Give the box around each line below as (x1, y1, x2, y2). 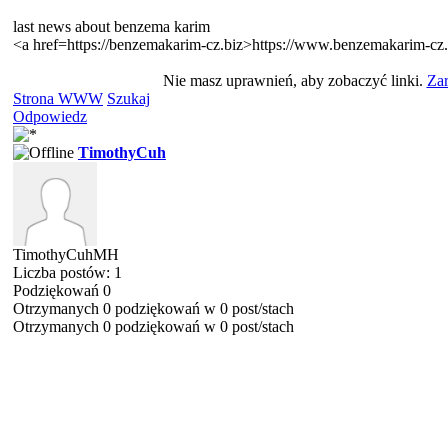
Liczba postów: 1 (13, 264, 122, 281)
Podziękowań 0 (13, 282, 111, 299)
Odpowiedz (13, 108, 87, 125)
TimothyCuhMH (13, 246, 119, 263)
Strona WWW (13, 90, 103, 107)
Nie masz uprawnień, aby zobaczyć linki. (162, 72, 427, 89)
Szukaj (107, 90, 150, 107)
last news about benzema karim (13, 18, 210, 35)
